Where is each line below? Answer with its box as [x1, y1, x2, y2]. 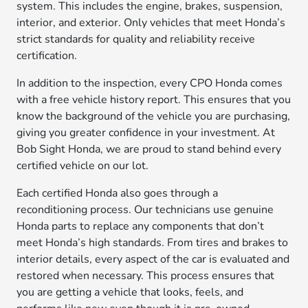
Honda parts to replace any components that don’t [16, 219, 265, 234]
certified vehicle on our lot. [16, 158, 149, 173]
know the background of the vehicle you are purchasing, [16, 109, 291, 124]
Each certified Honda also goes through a [16, 186, 219, 201]
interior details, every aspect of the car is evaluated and [16, 252, 290, 267]
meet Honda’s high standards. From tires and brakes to [16, 235, 289, 250]
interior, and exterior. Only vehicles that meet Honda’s [16, 15, 286, 30]
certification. [16, 48, 78, 63]
